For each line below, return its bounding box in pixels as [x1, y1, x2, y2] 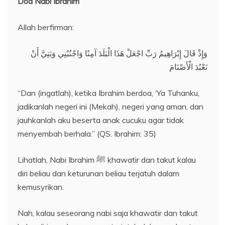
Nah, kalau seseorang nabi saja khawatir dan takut [18, 208, 198, 218]
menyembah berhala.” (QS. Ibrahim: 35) [18, 129, 156, 139]
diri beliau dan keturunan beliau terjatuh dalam [18, 168, 179, 179]
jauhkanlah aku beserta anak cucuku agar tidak [18, 115, 184, 126]
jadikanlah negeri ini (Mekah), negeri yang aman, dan [18, 101, 203, 112]
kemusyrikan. [18, 182, 64, 192]
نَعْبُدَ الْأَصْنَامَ [169, 62, 207, 72]
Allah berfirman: [18, 22, 74, 33]
